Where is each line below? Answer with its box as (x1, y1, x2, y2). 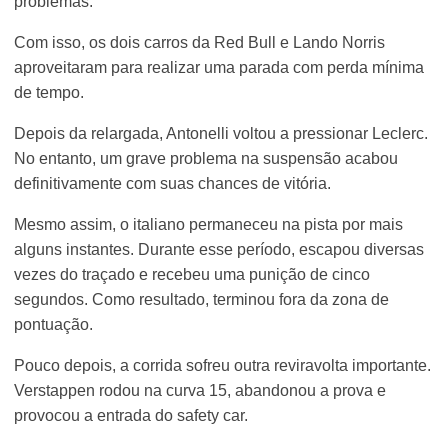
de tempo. (14, 83, 85, 101)
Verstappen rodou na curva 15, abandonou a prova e (14, 381, 387, 399)
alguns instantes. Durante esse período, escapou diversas (14, 240, 425, 258)
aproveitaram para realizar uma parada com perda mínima (14, 58, 425, 76)
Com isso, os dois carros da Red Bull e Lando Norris (14, 33, 386, 51)
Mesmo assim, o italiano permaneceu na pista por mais (14, 215, 404, 233)
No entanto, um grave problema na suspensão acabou (14, 149, 399, 167)
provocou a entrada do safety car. (14, 406, 249, 424)
